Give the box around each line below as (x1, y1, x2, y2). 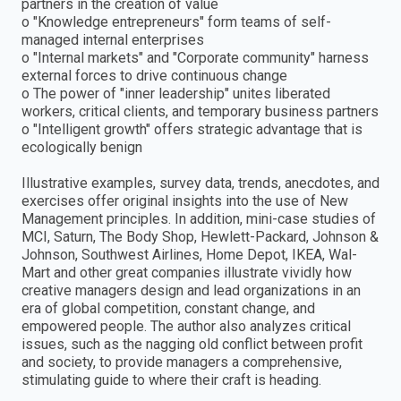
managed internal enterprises (21, 31, 204, 49)
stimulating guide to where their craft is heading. (21, 371, 321, 389)
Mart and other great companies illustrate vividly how (21, 264, 352, 282)
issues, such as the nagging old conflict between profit (21, 336, 363, 354)
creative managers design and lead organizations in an (21, 282, 361, 300)
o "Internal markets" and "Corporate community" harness (21, 49, 369, 67)
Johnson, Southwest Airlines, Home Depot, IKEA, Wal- (21, 246, 357, 264)
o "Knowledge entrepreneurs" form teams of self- (21, 13, 331, 31)
